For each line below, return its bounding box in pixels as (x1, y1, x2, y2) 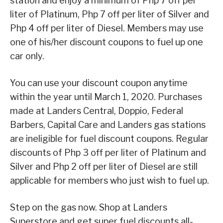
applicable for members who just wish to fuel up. (10, 175, 209, 186)
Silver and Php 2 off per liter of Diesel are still (10, 161, 198, 172)
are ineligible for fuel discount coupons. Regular (10, 133, 209, 144)
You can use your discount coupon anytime (10, 77, 188, 88)
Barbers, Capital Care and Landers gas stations (10, 119, 206, 130)
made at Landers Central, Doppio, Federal (10, 105, 183, 116)
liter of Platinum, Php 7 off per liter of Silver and (10, 8, 209, 19)
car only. (10, 50, 44, 61)
